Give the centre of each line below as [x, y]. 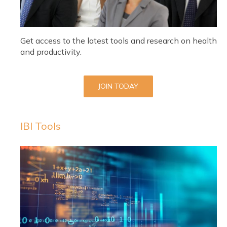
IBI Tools [40, 126]
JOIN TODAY [119, 86]
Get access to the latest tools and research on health [118, 41]
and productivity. [51, 52]
